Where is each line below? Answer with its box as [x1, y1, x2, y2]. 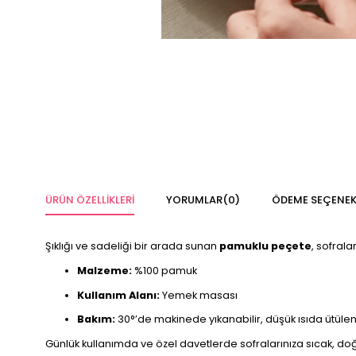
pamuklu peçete [217, 239, 311, 253]
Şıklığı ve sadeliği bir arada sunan [45, 239, 217, 253]
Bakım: [77, 312, 115, 327]
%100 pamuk [132, 263, 197, 277]
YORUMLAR [166, 192, 222, 207]
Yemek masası [160, 288, 238, 302]
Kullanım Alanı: [77, 288, 160, 302]
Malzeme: [77, 263, 132, 277]
